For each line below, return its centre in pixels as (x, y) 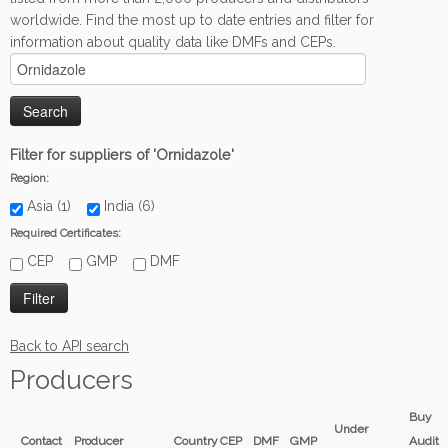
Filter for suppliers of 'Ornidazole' (122, 154)
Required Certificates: (65, 233)
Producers (71, 380)
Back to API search (69, 346)
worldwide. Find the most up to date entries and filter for (192, 20)
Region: (29, 178)
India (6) (135, 206)
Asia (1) (55, 206)
